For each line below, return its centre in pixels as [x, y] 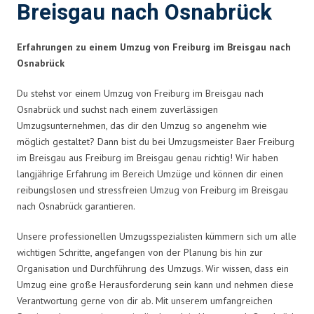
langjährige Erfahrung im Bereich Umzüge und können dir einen [150, 173]
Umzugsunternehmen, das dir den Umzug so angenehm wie [142, 125]
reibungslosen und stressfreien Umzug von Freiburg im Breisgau [152, 190]
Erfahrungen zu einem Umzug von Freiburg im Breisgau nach [154, 47]
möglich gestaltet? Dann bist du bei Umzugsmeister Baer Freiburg [156, 141]
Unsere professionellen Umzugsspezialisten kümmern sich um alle [157, 236]
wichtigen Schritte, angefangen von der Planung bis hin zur [140, 252]
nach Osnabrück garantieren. [76, 206]
